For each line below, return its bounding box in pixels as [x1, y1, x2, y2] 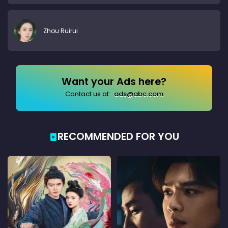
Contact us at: [65, 89, 112, 99]
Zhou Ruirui [43, 26, 78, 35]
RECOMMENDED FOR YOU [57, 130, 179, 144]
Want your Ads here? [62, 75, 166, 89]
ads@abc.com [113, 89, 163, 99]
